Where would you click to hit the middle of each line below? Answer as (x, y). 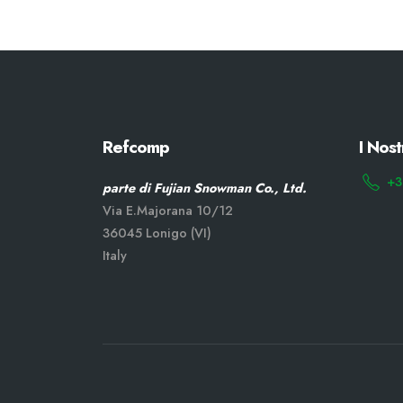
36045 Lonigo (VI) (157, 233)
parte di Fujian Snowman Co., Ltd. (205, 188)
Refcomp (136, 147)
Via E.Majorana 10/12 (168, 210)
